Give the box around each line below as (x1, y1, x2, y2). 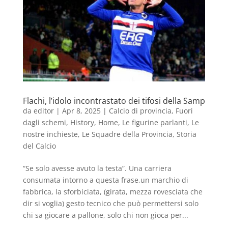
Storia (176, 129, 196, 139)
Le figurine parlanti (122, 117, 187, 127)
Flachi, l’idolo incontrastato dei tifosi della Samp (22, 95, 205, 106)
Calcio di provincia (108, 105, 172, 116)
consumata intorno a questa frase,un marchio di (22, 175, 188, 185)
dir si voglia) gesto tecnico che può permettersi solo (22, 198, 198, 208)
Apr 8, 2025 (62, 105, 101, 116)
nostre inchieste (22, 129, 78, 139)
